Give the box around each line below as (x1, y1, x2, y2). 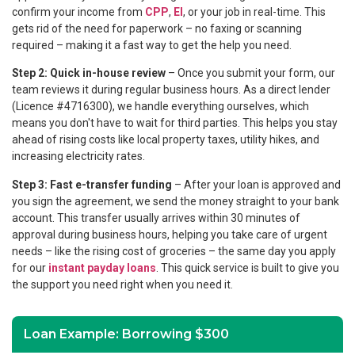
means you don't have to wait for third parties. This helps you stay (12, 116, 338, 130)
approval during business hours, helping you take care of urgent (12, 227, 327, 241)
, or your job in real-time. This (183, 5, 326, 18)
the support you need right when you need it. (12, 277, 233, 291)
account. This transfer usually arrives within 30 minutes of (12, 211, 300, 224)
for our (12, 261, 48, 274)
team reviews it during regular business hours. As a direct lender (12, 83, 330, 97)
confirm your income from (12, 5, 145, 18)
